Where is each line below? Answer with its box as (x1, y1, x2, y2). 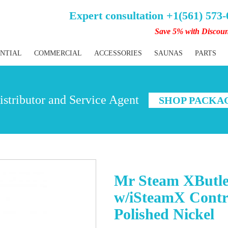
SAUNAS (154, 49, 183, 57)
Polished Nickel (114, 206, 214, 222)
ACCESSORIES (94, 49, 142, 57)
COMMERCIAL (34, 49, 82, 57)
